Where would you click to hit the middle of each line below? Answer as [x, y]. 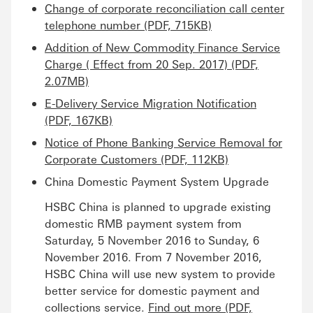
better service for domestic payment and [152, 290]
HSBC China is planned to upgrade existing [158, 206]
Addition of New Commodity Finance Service [162, 47]
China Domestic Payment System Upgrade [157, 181]
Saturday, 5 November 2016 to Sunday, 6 [152, 240]
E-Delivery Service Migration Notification [151, 103]
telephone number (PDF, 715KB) [128, 25]
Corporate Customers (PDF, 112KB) [137, 159]
